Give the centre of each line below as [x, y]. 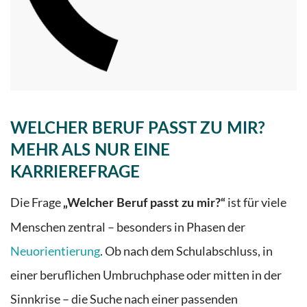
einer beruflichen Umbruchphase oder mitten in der [146, 275]
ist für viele [256, 203]
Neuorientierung [55, 251]
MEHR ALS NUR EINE [90, 151]
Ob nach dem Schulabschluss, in [189, 251]
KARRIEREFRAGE [75, 173]
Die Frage [37, 203]
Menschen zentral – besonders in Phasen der [128, 228]
